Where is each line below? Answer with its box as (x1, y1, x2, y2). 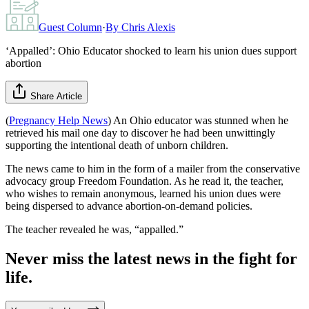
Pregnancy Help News (9, 114, 108, 126)
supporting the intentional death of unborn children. (6, 139, 228, 151)
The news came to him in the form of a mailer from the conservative (6, 162, 300, 175)
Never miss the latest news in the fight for (6, 249, 297, 268)
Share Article (30, 90, 82, 101)
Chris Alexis (121, 21, 175, 33)
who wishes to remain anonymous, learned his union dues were (6, 187, 281, 199)
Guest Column (39, 21, 102, 33)
